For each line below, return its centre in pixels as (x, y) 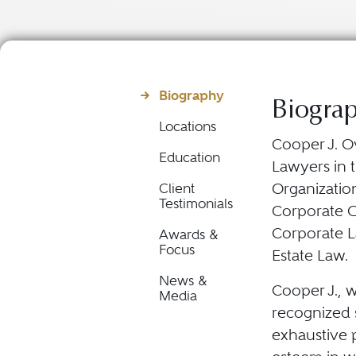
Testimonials (196, 203)
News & (183, 281)
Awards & (189, 234)
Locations (188, 126)
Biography (192, 95)
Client (177, 188)
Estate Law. (310, 255)
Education (190, 157)
